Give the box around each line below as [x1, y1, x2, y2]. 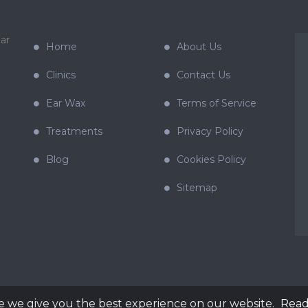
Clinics [46, 68, 76, 81]
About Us [177, 40, 221, 53]
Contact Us [177, 68, 230, 81]
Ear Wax [46, 96, 85, 109]
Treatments [46, 124, 102, 137]
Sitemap [177, 181, 217, 194]
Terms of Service [177, 96, 256, 109]
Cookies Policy [177, 153, 246, 166]
